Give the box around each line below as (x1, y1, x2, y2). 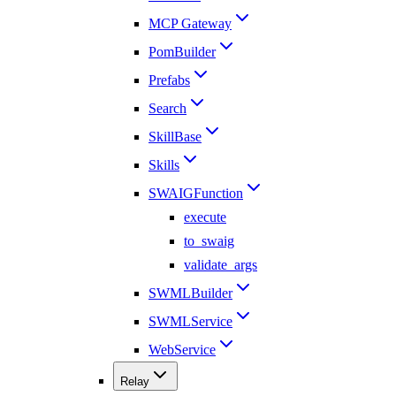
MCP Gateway (148, 16, 232, 32)
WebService (148, 342, 216, 358)
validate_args (184, 257, 257, 273)
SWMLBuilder (148, 286, 232, 301)
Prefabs (148, 72, 190, 88)
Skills (148, 157, 179, 173)
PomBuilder (148, 44, 216, 60)
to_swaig (184, 233, 234, 249)
